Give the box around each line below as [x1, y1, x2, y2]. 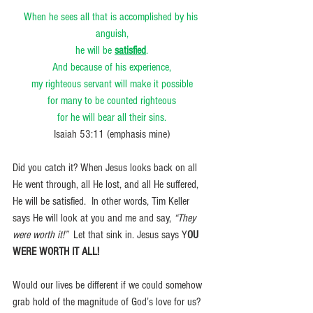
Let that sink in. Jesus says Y [71, 228, 187, 241]
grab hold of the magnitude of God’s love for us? [13, 295, 203, 308]
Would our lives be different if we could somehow [13, 278, 205, 291]
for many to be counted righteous [48, 94, 176, 107]
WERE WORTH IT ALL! [13, 245, 99, 258]
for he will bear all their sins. [57, 110, 166, 124]
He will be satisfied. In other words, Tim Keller [13, 194, 192, 208]
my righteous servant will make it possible [31, 77, 193, 90]
